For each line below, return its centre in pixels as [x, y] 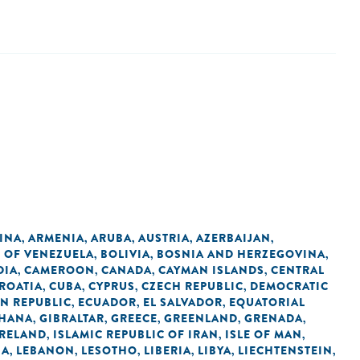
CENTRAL [298, 270]
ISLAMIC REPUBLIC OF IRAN [136, 334]
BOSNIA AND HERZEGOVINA [241, 254]
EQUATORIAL [267, 302]
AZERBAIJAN [233, 238]
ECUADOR [107, 302]
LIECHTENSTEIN [285, 350]
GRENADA [274, 318]
